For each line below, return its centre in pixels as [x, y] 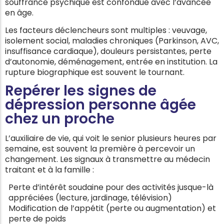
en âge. [19, 13]
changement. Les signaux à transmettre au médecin [107, 159]
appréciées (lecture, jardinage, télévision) [90, 197]
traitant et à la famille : [49, 169]
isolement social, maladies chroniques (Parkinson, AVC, [112, 40]
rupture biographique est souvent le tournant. [95, 72]
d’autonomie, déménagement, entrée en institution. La [111, 61]
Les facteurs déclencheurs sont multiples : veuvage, [106, 30]
